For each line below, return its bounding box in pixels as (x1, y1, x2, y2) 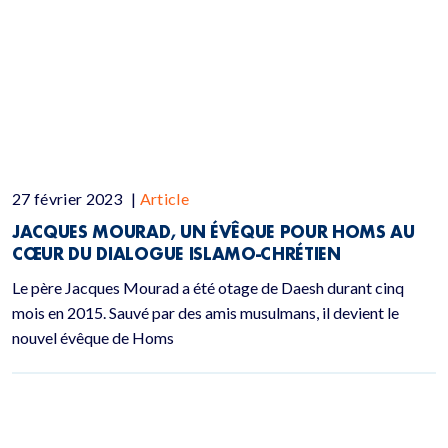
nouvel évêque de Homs (12, 328, 174, 347)
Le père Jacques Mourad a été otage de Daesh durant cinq (12, 278, 404, 297)
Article (139, 189, 190, 208)
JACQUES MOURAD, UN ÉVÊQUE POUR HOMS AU (12, 221, 415, 242)
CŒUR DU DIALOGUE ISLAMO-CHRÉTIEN (12, 243, 341, 264)
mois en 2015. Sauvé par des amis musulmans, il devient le (12, 303, 399, 322)
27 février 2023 (12, 189, 127, 208)
